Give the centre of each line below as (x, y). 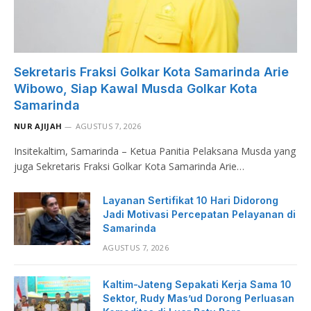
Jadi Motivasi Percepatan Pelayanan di (199, 214)
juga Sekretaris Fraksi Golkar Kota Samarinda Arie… (129, 166)
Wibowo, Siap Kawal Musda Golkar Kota (136, 88)
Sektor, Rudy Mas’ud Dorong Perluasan (199, 298)
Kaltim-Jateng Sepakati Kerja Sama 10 (197, 284)
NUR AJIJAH (38, 126)
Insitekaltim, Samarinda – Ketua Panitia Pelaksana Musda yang (155, 151)
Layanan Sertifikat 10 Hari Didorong (191, 200)
